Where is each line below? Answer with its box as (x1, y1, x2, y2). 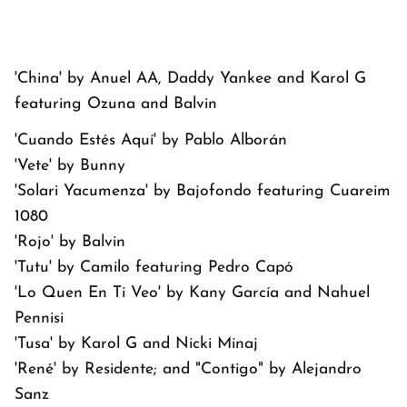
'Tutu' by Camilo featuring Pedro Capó (15, 259, 293, 275)
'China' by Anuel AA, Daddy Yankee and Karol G (15, 70, 366, 86)
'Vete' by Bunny (15, 157, 125, 174)
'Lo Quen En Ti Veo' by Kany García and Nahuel (15, 284, 370, 301)
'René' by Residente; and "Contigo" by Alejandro (15, 361, 362, 377)
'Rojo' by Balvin (15, 233, 125, 250)
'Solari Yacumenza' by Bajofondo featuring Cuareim (15, 183, 391, 199)
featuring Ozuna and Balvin (15, 95, 217, 112)
